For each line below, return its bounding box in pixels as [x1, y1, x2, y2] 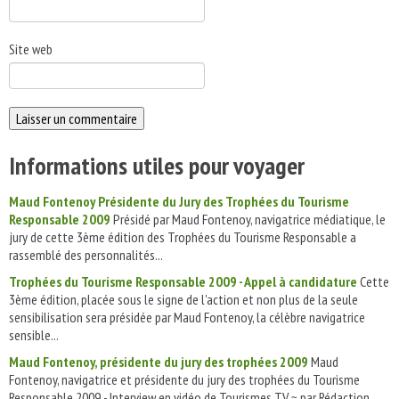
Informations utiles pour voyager [9, 149, 305, 182]
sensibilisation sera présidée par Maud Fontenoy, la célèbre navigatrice [9, 308, 365, 326]
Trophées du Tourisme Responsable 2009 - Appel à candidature [9, 273, 357, 290]
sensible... [9, 326, 59, 344]
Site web [9, 40, 53, 58]
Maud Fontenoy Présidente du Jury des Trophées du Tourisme [9, 192, 349, 210]
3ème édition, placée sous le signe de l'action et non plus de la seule [9, 290, 358, 308]
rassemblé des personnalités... [9, 246, 163, 264]
